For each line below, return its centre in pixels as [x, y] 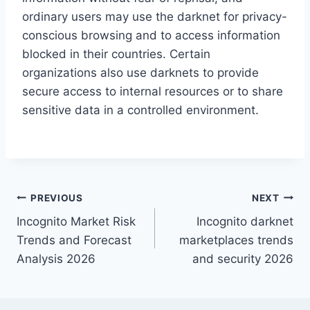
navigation [65, 231]
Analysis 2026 [56, 259]
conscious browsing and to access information [151, 36]
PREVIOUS [57, 198]
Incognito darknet [245, 222]
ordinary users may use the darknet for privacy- [155, 17]
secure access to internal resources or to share [153, 92]
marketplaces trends [236, 240]
